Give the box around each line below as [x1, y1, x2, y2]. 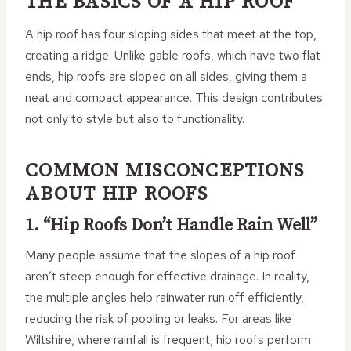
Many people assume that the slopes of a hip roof [25, 247, 295, 263]
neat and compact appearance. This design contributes [25, 89, 323, 106]
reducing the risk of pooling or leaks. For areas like [25, 310, 291, 327]
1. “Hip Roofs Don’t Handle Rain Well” [25, 215, 317, 236]
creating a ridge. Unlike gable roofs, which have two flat [25, 47, 320, 63]
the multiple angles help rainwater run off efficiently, [25, 289, 304, 306]
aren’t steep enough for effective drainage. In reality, [25, 268, 309, 284]
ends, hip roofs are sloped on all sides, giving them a [25, 68, 307, 85]
